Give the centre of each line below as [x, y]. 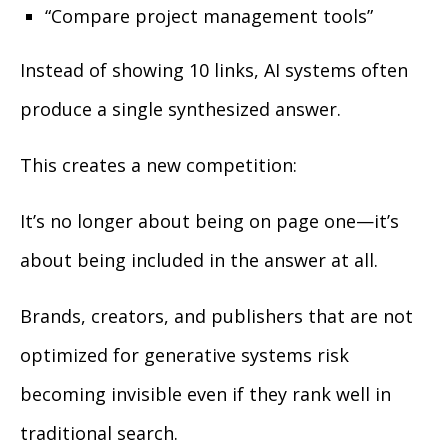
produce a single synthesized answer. [180, 109]
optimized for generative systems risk [184, 355]
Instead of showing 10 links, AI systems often [214, 70]
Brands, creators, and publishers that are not [216, 316]
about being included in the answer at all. [199, 260]
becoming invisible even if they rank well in [205, 394]
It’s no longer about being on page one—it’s [209, 221]
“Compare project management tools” [209, 16]
